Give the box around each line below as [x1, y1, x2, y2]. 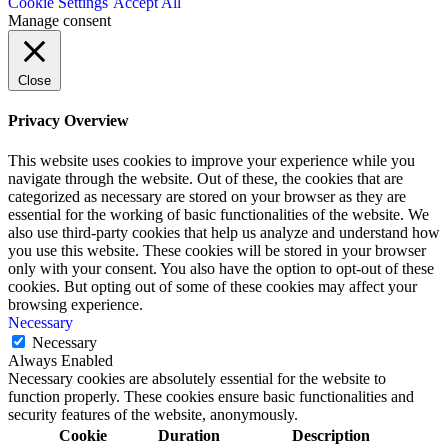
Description [291, 426, 370, 444]
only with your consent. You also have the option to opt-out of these [8, 259, 434, 277]
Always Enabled [8, 351, 113, 369]
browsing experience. [8, 295, 143, 313]
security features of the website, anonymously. [8, 405, 298, 423]
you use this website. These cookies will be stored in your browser [8, 241, 426, 259]
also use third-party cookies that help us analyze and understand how [8, 223, 440, 241]
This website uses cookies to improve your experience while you [8, 151, 415, 169]
